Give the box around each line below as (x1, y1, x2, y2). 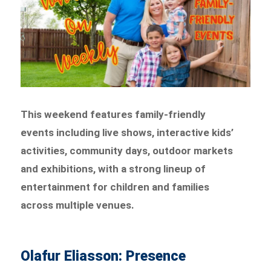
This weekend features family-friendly (21, 108, 206, 120)
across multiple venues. (21, 198, 135, 211)
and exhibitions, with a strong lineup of (21, 162, 206, 175)
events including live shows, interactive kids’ (21, 126, 234, 139)
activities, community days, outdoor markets (21, 144, 233, 157)
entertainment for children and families (21, 180, 210, 193)
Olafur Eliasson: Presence (21, 247, 186, 264)
